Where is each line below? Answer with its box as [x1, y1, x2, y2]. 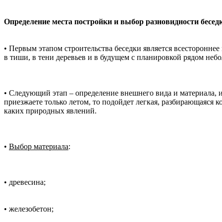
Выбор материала [9, 142, 68, 151]
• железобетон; [4, 205, 54, 214]
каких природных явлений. [4, 107, 97, 115]
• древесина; [4, 178, 46, 187]
